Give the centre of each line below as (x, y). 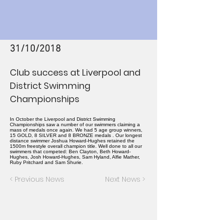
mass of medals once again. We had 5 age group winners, (76, 130)
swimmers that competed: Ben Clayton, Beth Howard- (70, 151)
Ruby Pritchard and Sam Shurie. (46, 162)
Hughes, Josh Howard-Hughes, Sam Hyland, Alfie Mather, (75, 157)
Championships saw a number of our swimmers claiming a (75, 124)
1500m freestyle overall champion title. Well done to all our (76, 146)
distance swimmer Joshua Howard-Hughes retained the (72, 141)
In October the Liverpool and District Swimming (63, 119)
